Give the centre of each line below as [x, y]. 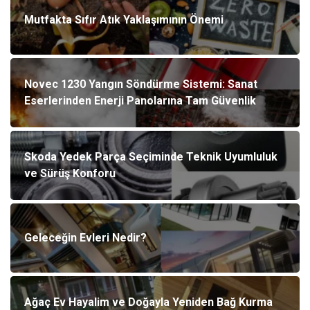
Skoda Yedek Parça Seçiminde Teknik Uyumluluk [151, 157]
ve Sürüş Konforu [70, 174]
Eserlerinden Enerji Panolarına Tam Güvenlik [140, 101]
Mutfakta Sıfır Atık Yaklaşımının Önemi [124, 20]
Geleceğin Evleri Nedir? [85, 238]
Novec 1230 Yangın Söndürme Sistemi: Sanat [141, 84]
